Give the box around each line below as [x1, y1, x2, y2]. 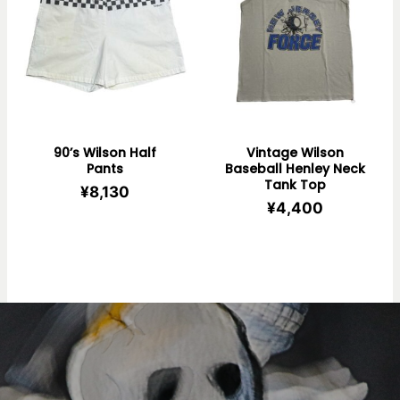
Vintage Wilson [246, 143, 344, 162]
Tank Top [263, 175, 326, 194]
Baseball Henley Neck [224, 159, 365, 178]
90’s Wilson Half [54, 143, 157, 162]
